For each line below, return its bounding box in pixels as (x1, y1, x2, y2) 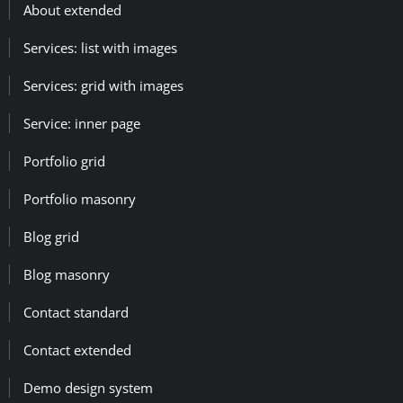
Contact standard (23, 302, 129, 321)
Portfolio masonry (23, 189, 136, 208)
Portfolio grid (23, 151, 105, 170)
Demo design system (23, 378, 153, 397)
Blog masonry (23, 264, 110, 283)
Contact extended (23, 340, 131, 359)
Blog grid (23, 227, 79, 246)
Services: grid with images (23, 76, 184, 94)
